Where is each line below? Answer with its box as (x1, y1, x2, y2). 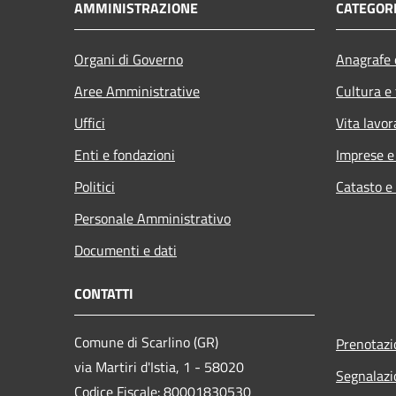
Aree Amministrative (74, 80, 200, 102)
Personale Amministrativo (74, 207, 231, 229)
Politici (74, 175, 115, 197)
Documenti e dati (74, 239, 177, 261)
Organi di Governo (74, 48, 183, 70)
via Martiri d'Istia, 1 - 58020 (74, 355, 247, 377)
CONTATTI (74, 282, 133, 304)
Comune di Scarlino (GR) (74, 331, 218, 353)
